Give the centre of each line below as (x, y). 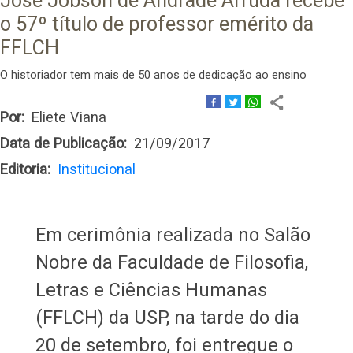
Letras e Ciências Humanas (151, 290)
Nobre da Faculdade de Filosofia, (171, 262)
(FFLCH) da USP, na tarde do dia (167, 317)
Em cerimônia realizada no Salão (173, 234)
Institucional (97, 169)
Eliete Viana (69, 117)
